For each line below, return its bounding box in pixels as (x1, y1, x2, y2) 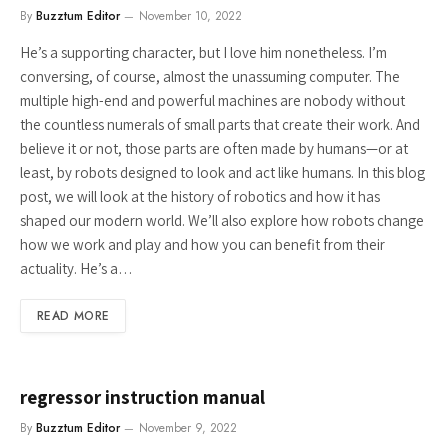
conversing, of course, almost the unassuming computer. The (20, 67, 400, 86)
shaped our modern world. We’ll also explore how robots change (20, 211, 424, 230)
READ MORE (37, 307, 110, 325)
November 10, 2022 (139, 7, 242, 25)
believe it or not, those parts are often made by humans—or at (20, 139, 408, 158)
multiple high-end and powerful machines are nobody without (20, 91, 405, 110)
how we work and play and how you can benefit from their (20, 235, 385, 254)
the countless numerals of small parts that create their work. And (20, 115, 420, 134)
